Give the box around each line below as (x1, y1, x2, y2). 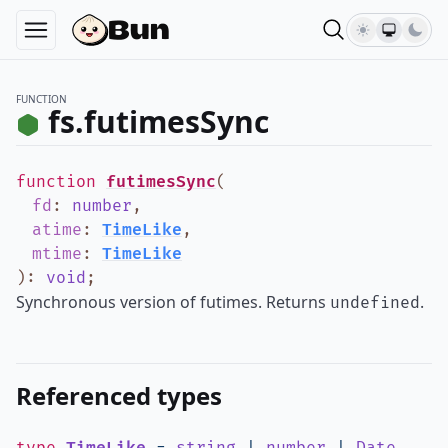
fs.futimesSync (48, 101, 269, 142)
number (72, 196, 132, 216)
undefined (330, 293, 420, 313)
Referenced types (16, 379, 222, 412)
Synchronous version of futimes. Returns (16, 291, 330, 313)
